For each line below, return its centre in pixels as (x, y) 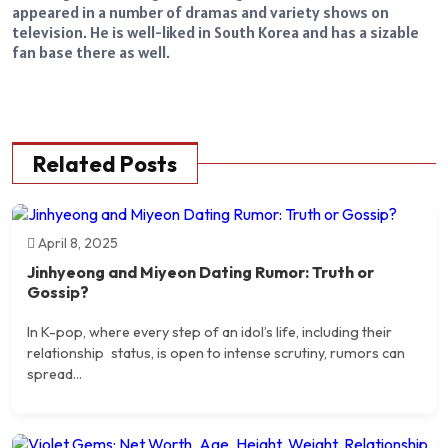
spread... (54, 373)
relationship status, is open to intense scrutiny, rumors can (216, 352)
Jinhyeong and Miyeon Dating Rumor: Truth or (200, 272)
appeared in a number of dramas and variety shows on (200, 12)
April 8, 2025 (76, 243)
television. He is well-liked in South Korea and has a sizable (215, 32)
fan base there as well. (91, 52)
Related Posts (105, 164)
